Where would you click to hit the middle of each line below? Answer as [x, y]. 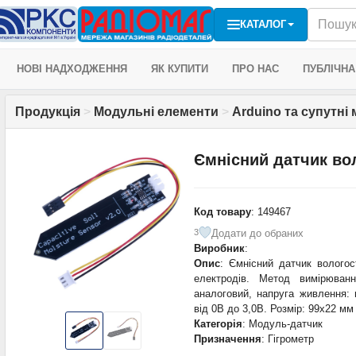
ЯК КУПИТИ [180, 69]
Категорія [218, 323]
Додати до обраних [257, 233]
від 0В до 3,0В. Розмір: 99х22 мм [273, 308]
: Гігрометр [287, 339]
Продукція [48, 112]
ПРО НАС [255, 69]
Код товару [222, 211]
